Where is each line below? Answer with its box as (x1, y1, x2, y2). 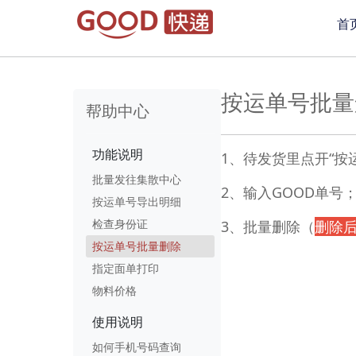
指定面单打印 (92, 261, 159, 276)
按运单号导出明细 (92, 194, 181, 209)
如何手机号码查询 (92, 339, 181, 354)
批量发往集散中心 (92, 172, 181, 187)
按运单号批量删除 (92, 238, 181, 253)
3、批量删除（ (221, 217, 315, 236)
